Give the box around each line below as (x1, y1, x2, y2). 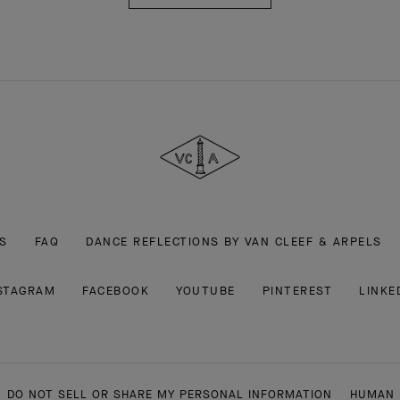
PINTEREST (262, 282, 333, 298)
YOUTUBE (176, 282, 236, 298)
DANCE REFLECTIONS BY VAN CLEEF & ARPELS (86, 233, 382, 249)
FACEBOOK (82, 282, 150, 298)
